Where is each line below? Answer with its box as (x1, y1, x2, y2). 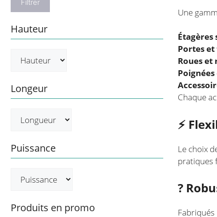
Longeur (11, 82, 47, 95)
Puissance (11, 141, 56, 155)
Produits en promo (11, 201, 95, 214)
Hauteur (11, 22, 47, 35)
